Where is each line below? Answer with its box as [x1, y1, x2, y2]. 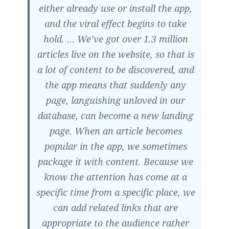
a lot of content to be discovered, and [37, 63, 194, 76]
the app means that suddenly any [45, 79, 186, 91]
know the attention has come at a [44, 171, 187, 184]
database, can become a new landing [38, 109, 193, 122]
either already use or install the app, [39, 2, 192, 15]
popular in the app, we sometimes [44, 140, 187, 153]
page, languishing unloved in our [46, 94, 185, 107]
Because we [141, 155, 193, 168]
